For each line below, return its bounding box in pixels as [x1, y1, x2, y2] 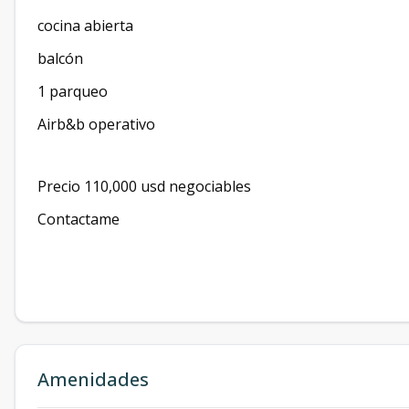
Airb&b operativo [37, 114, 155, 134]
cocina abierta [37, 16, 133, 36]
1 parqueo [37, 81, 108, 101]
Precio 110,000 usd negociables [37, 176, 251, 196]
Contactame [37, 209, 120, 229]
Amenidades [37, 367, 149, 392]
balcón [37, 48, 83, 68]
